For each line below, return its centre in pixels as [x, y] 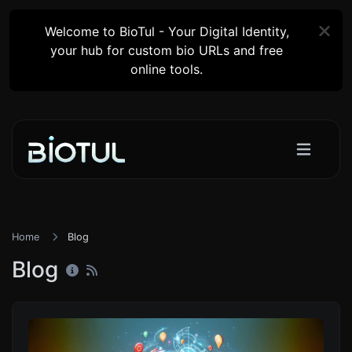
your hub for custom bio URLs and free [167, 50]
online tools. [167, 69]
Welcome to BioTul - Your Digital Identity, [167, 31]
